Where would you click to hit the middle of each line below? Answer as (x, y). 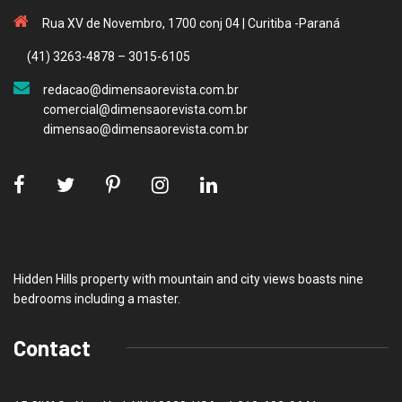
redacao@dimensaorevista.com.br (141, 89)
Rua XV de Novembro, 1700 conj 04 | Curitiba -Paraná (191, 23)
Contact (52, 347)
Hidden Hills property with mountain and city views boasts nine (188, 279)
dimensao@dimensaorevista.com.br (146, 129)
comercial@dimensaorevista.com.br (145, 109)
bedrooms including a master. (97, 298)
